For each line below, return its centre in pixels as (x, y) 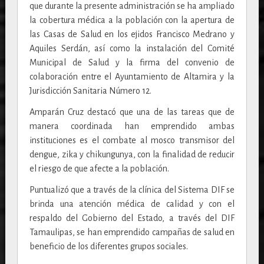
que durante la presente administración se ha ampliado (132, 6)
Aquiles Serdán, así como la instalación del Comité (132, 49)
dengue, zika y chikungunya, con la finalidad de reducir (132, 155)
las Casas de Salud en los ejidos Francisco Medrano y (132, 34)
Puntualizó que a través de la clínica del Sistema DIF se (132, 190)
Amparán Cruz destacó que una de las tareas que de (132, 112)
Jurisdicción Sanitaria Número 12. (90, 91)
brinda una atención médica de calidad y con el (132, 204)
